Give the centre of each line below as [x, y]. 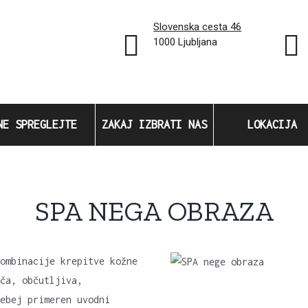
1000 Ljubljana [186, 42]
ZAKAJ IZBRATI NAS [154, 124]
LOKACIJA [272, 124]
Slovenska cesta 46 [198, 27]
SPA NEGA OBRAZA [154, 211]
